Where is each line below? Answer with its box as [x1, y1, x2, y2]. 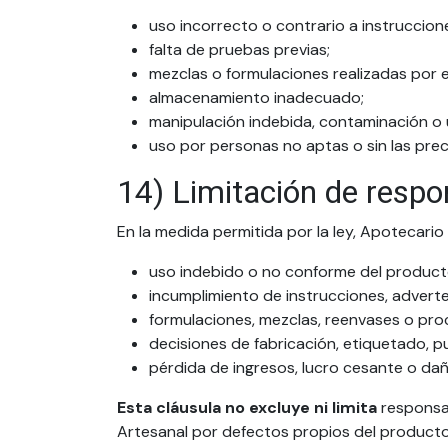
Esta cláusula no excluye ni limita [117, 397, 377, 418]
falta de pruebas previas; [149, 39, 330, 60]
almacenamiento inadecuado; [149, 87, 364, 108]
